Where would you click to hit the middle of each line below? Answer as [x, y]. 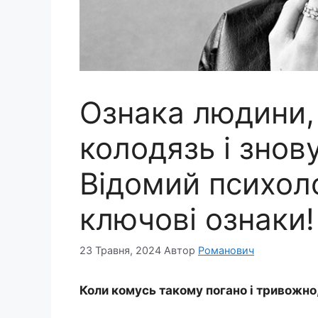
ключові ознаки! [197, 219]
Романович [226, 250]
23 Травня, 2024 [120, 250]
